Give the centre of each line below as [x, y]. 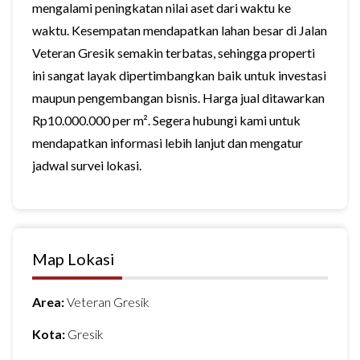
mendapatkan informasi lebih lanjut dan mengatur [168, 143]
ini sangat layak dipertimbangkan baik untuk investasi [179, 75]
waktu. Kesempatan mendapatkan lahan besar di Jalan [180, 30]
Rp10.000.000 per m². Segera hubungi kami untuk [166, 120]
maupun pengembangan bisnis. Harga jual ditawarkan [178, 98]
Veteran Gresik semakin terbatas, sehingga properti [174, 53]
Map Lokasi [74, 259]
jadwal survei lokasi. [87, 165]
